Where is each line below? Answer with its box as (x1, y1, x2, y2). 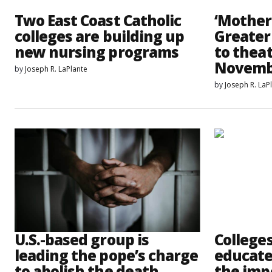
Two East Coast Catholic (15, 10, 181, 31)
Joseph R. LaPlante (25, 64, 87, 75)
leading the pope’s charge (15, 245, 198, 266)
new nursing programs (15, 42, 178, 63)
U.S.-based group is (15, 229, 149, 250)
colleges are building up (15, 26, 184, 47)
